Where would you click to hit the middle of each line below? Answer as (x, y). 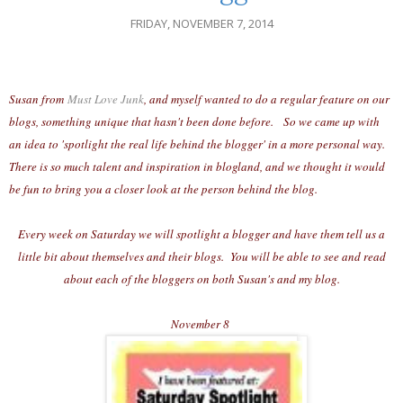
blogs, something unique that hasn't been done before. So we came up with (194, 122)
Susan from (38, 99)
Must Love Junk (106, 99)
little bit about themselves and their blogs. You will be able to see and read (201, 257)
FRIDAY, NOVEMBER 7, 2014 (201, 24)
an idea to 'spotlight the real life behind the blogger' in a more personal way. (197, 144)
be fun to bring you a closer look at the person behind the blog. (163, 189)
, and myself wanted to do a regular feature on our (267, 99)
